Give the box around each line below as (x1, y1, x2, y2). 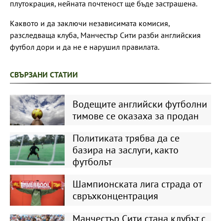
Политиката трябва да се (72, 132, 180, 145)
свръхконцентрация (72, 189, 158, 203)
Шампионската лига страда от (72, 178, 202, 191)
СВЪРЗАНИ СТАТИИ (10, 69, 78, 79)
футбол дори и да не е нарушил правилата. (10, 41, 159, 52)
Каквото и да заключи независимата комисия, (10, 18, 170, 28)
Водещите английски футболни (72, 97, 207, 110)
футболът (72, 155, 112, 169)
